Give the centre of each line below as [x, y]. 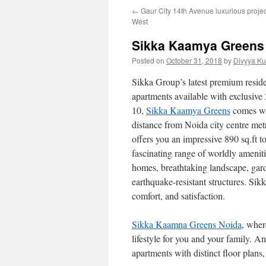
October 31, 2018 [194, 60]
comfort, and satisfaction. [178, 196]
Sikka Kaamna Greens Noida [187, 224]
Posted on [148, 60]
